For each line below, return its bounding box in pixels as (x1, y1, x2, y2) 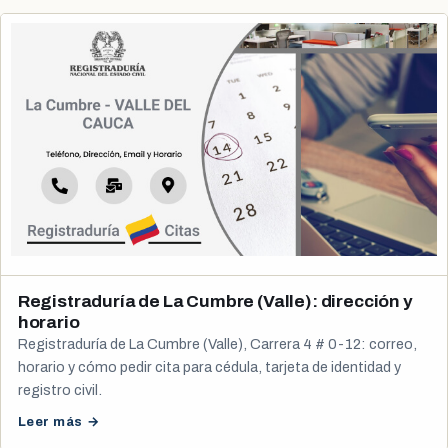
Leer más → (17, 413, 101, 429)
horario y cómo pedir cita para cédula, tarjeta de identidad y (17, 358, 401, 375)
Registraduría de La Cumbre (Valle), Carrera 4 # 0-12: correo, (17, 335, 416, 352)
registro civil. (17, 381, 102, 398)
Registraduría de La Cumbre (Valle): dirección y (17, 291, 412, 311)
